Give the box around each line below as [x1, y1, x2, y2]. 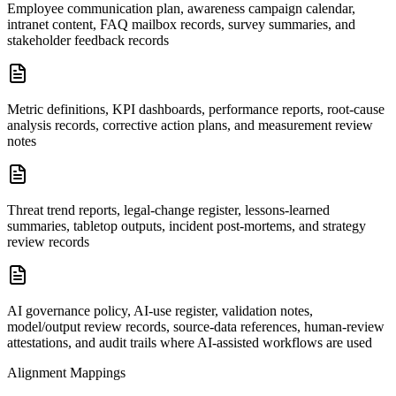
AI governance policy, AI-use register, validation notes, [7, 303, 313, 318]
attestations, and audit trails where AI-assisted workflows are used [7, 335, 372, 350]
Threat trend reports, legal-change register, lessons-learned [7, 202, 330, 217]
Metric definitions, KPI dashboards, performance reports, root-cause [7, 102, 385, 117]
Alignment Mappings [7, 365, 126, 380]
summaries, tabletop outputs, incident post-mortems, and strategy [7, 218, 366, 233]
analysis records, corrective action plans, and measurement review [7, 118, 373, 133]
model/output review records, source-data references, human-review [7, 319, 385, 334]
